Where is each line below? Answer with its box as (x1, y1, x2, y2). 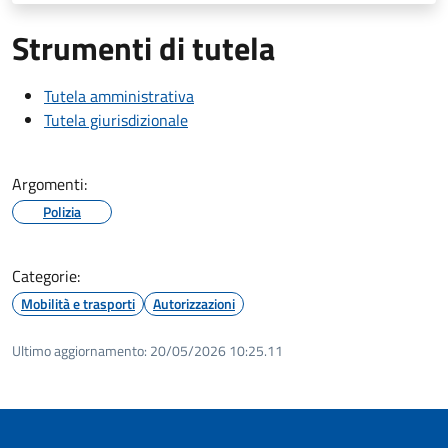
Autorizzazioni (153, 292, 235, 314)
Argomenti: (12, 171, 87, 196)
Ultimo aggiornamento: (12, 339, 147, 361)
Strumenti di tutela (12, 23, 275, 72)
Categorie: (12, 263, 80, 288)
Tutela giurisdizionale (44, 107, 188, 132)
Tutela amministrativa (44, 83, 194, 108)
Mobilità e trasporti (21, 292, 135, 314)
